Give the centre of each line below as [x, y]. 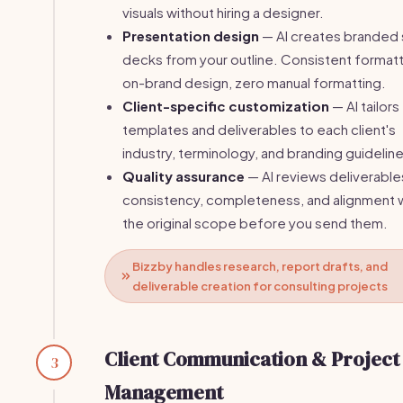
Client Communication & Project [252, 359]
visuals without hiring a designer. [223, 12]
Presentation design [191, 36]
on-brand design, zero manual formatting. [254, 82]
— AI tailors [364, 106]
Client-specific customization [226, 106]
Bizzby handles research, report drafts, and [260, 266]
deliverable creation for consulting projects [260, 286]
